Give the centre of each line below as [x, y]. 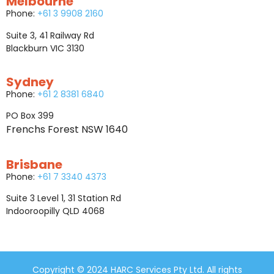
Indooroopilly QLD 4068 [55, 211]
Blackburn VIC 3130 [45, 48]
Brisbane [34, 164]
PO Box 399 [30, 116]
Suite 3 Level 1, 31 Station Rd [64, 198]
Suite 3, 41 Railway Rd [50, 35]
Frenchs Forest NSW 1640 [67, 130]
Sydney [30, 82]
